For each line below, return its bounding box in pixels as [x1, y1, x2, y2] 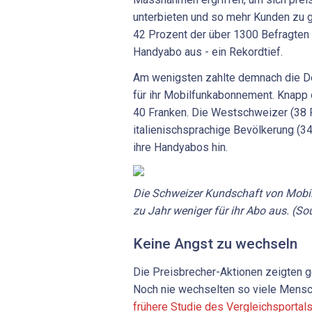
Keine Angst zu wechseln [133, 235, 297, 253]
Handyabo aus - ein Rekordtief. [133, 45, 283, 58]
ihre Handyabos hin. [133, 141, 228, 155]
